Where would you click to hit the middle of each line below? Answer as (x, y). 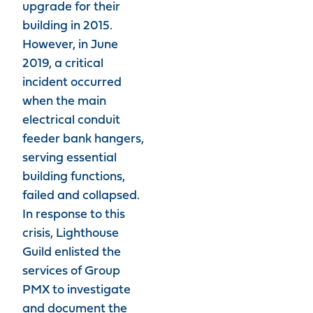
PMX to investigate (77, 290)
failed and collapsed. (81, 196)
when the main (64, 102)
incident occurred (72, 83)
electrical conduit (71, 121)
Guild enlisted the (72, 253)
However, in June (70, 45)
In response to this (74, 215)
